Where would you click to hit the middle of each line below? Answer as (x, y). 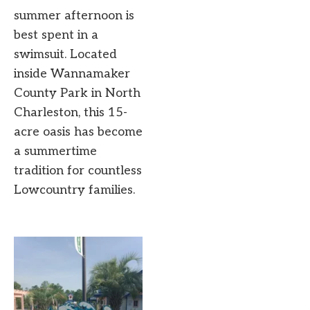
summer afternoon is (74, 15)
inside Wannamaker (72, 73)
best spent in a (56, 35)
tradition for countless (78, 170)
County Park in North (77, 93)
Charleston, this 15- (71, 112)
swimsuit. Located (65, 54)
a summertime (55, 151)
